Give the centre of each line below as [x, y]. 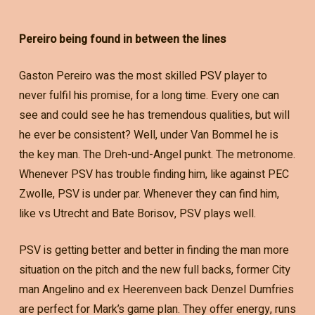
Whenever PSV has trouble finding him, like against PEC [154, 174]
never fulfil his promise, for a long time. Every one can [149, 95]
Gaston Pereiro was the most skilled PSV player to [143, 76]
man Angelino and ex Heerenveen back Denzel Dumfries [156, 289]
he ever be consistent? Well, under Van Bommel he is [148, 135]
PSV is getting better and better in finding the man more [154, 250]
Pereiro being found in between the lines [122, 39]
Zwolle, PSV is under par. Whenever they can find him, [149, 194]
